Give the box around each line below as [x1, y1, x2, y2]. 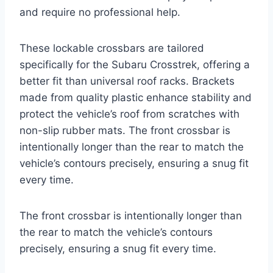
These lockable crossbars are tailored [19, 42, 204, 55]
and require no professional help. [19, 6, 180, 19]
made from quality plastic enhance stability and [19, 91, 252, 104]
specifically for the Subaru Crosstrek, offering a [19, 58, 250, 71]
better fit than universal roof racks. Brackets [19, 75, 235, 88]
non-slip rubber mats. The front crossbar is [19, 124, 230, 137]
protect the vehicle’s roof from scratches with [19, 108, 239, 121]
